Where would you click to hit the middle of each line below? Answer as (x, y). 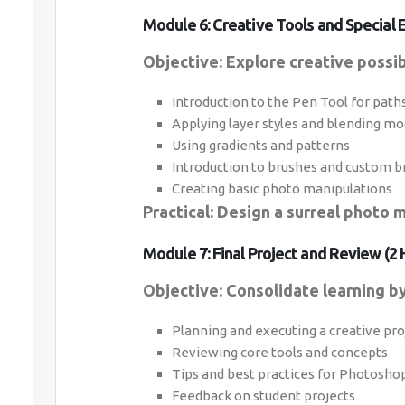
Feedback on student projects (264, 396)
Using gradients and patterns (261, 145)
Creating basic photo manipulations (282, 188)
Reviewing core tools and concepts (280, 352)
